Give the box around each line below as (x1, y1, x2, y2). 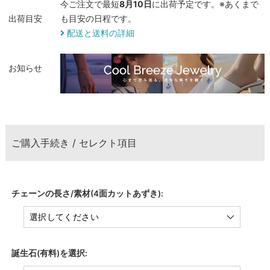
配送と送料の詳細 (64, 27, 134, 38)
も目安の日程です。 (60, 13, 136, 24)
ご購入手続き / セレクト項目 (11, 136, 137, 149)
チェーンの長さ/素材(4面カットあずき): (11, 188, 163, 198)
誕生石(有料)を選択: (11, 248, 87, 258)
